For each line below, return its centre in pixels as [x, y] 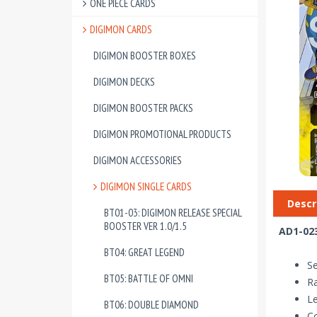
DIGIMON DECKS [124, 82]
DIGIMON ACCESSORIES [138, 160]
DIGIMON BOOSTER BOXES [145, 56]
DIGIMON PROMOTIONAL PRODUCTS [162, 134]
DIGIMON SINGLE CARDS [146, 186]
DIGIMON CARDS [121, 29]
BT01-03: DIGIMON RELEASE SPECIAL [173, 213]
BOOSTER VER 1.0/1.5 [145, 226]
